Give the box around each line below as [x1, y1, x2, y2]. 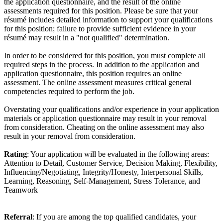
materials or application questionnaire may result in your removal [4, 113, 207, 122]
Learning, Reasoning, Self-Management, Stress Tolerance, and [4, 176, 200, 185]
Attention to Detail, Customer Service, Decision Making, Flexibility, [4, 158, 218, 167]
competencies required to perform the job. [4, 87, 134, 96]
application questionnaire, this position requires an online [4, 69, 182, 78]
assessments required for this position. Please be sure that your [4, 6, 198, 15]
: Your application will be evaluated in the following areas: [27, 149, 209, 158]
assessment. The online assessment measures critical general [4, 78, 191, 87]
